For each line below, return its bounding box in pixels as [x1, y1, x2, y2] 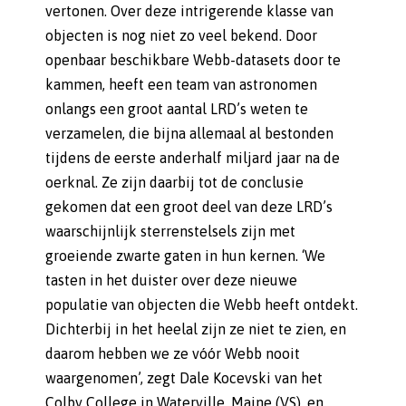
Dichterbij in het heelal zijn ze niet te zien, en [45, 321, 346, 337]
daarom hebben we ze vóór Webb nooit [45, 345, 300, 362]
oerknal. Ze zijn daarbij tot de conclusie [45, 174, 304, 190]
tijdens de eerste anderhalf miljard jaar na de [45, 150, 340, 166]
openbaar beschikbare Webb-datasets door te [45, 52, 341, 68]
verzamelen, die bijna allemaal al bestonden [45, 125, 333, 141]
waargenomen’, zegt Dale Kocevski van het [45, 370, 323, 386]
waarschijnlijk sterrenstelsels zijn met [45, 223, 295, 239]
